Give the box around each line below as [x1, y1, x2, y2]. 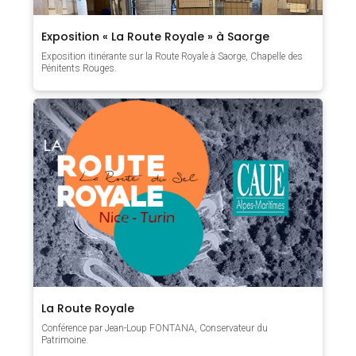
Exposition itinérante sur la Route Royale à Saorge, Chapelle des [41, 51, 304, 63]
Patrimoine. [41, 334, 89, 346]
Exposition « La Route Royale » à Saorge [41, 29, 270, 45]
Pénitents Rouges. [41, 63, 118, 75]
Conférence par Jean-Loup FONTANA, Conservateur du [41, 322, 269, 334]
